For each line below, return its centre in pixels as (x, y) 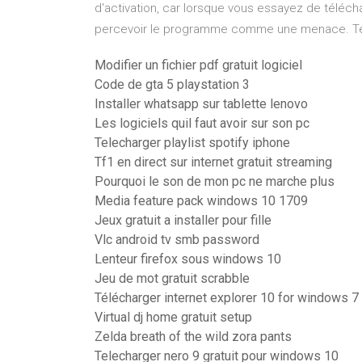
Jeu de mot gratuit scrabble (172, 278)
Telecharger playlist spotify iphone (192, 143)
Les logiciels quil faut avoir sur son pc (202, 123)
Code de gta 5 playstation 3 (172, 84)
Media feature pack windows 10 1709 (201, 201)
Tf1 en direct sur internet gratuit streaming (213, 162)
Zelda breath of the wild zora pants (193, 337)
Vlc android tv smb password (177, 240)
